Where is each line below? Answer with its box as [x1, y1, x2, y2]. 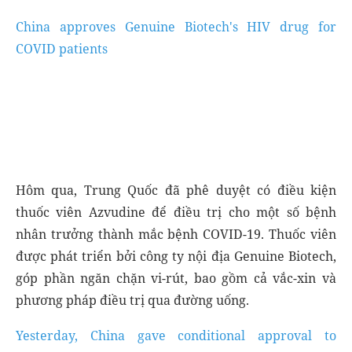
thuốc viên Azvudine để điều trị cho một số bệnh [16, 203, 336, 221]
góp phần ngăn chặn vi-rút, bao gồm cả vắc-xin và [16, 269, 336, 287]
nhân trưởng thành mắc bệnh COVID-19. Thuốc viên [16, 225, 336, 243]
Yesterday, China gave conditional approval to [16, 327, 336, 344]
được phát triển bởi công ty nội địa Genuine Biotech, [16, 247, 336, 265]
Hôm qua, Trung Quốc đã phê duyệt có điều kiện [16, 181, 336, 199]
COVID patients [16, 40, 108, 57]
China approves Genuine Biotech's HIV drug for [16, 18, 336, 35]
